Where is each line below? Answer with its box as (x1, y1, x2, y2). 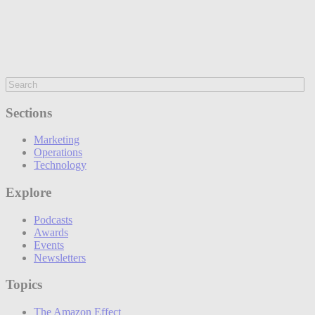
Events (34, 238, 64, 251)
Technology (34, 159, 86, 172)
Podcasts (34, 213, 72, 226)
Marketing (34, 134, 79, 146)
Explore (6, 185, 51, 200)
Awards (34, 226, 68, 238)
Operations (34, 146, 82, 159)
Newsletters (34, 251, 86, 264)
